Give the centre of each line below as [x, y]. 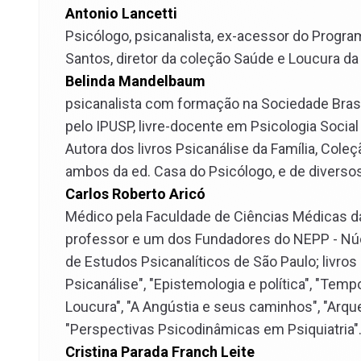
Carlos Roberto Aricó [135, 194]
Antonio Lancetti [121, 13]
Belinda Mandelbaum [135, 81]
